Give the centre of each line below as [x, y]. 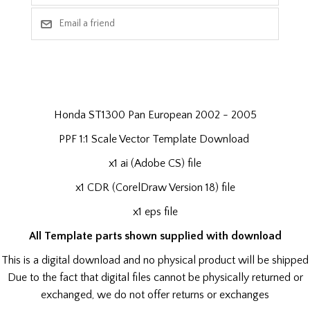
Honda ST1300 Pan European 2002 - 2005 [155, 115]
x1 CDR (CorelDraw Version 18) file [155, 187]
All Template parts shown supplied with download [155, 236]
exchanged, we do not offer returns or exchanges [155, 294]
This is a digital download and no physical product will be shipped [155, 260]
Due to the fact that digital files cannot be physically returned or [155, 277]
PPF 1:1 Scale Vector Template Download [155, 139]
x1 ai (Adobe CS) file [155, 163]
